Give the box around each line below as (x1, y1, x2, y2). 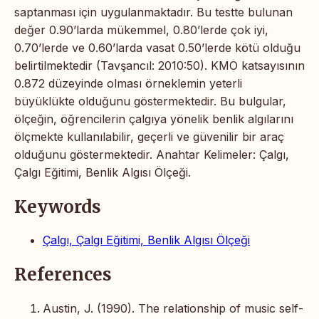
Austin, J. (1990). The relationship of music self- (43, 301, 303, 316)
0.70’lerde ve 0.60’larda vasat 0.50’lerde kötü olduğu (14, 40, 300, 55)
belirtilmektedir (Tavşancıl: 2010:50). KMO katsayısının (14, 58, 305, 73)
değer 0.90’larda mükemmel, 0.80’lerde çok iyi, (14, 22, 268, 37)
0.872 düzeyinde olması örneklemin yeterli (14, 75, 242, 90)
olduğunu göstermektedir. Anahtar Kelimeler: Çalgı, (14, 147, 289, 162)
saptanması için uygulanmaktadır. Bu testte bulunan (14, 4, 293, 19)
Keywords (14, 195, 101, 218)
